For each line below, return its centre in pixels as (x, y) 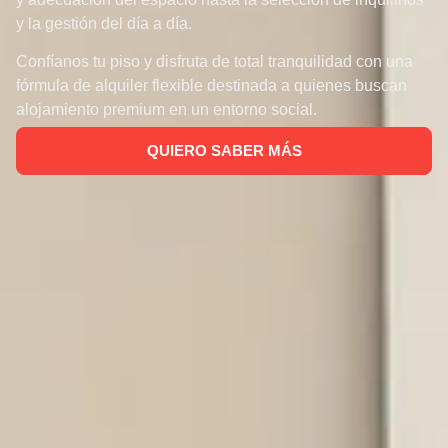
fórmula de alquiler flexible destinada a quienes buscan (211, 86)
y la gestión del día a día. (104, 23)
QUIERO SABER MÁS (224, 150)
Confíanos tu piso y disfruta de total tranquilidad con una (214, 62)
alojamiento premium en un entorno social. (166, 110)
